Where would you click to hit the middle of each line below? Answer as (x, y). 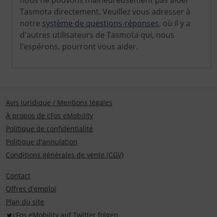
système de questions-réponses (101, 23)
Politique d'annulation (42, 142)
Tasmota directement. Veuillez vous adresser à (105, 12)
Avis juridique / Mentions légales (59, 102)
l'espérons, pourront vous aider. (79, 46)
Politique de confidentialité (49, 129)
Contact (18, 176)
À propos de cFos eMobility (49, 116)
